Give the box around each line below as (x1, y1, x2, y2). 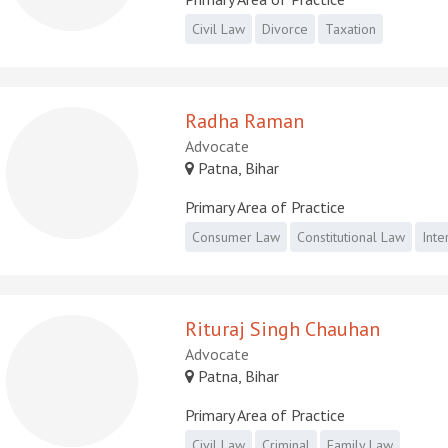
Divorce (262, 19, 309, 38)
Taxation (325, 19, 377, 38)
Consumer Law (192, 227, 281, 246)
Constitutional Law (297, 227, 406, 246)
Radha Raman (185, 107, 305, 134)
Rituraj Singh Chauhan (185, 315, 381, 342)
